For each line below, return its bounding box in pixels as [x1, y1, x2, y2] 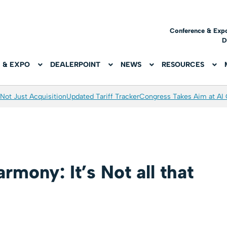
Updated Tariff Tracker [66, 92, 139, 101]
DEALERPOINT [50, 60, 101, 69]
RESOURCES [162, 60, 205, 69]
